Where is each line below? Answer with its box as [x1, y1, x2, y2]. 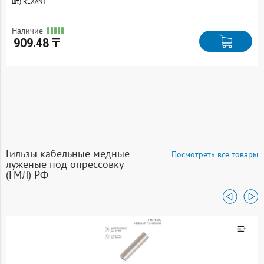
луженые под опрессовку [6, 157, 123, 171]
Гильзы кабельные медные [6, 147, 130, 160]
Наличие [12, 25, 43, 36]
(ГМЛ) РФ [6, 168, 48, 181]
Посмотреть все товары [171, 149, 258, 160]
